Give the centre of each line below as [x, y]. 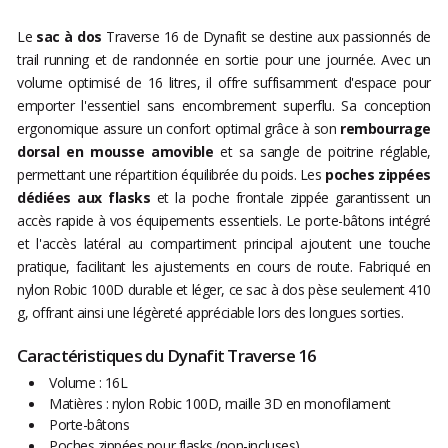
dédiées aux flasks [84, 198]
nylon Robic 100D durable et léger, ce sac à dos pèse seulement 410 [224, 290]
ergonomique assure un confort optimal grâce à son [177, 129]
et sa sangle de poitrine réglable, [322, 152]
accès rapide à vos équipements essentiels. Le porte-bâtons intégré [224, 221]
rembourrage [383, 129]
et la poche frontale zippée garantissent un [290, 198]
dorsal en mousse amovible [115, 152]
